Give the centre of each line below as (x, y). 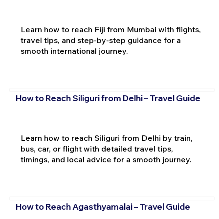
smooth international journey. (74, 51)
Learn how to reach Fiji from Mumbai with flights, (110, 29)
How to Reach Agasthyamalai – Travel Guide (103, 207)
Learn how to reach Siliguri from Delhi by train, (106, 138)
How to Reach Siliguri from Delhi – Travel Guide (108, 98)
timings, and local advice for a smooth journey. (106, 159)
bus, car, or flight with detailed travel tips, (97, 148)
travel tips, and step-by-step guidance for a (100, 40)
